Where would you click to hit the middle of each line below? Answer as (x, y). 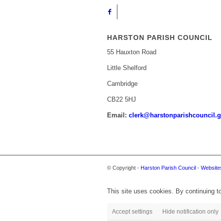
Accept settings (132, 211)
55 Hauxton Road (132, 52)
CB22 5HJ (122, 99)
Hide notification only (190, 211)
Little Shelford (127, 68)
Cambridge (122, 83)
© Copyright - (124, 167)
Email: (118, 115)
